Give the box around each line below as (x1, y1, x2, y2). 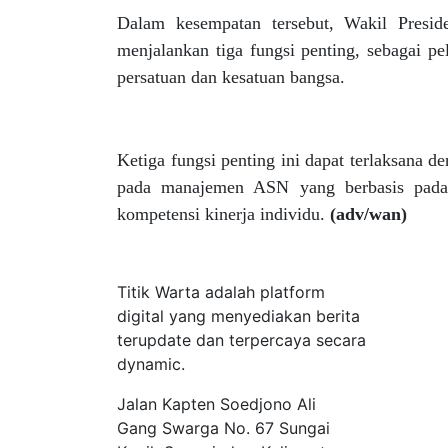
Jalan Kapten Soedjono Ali (117, 394, 316, 414)
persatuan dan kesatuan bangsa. (117, 67, 345, 87)
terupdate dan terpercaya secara (117, 330, 366, 350)
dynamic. (117, 354, 185, 374)
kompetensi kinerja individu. (117, 204, 330, 224)
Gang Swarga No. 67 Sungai (117, 418, 330, 438)
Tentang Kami (117, 243, 279, 272)
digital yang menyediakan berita (117, 306, 360, 326)
